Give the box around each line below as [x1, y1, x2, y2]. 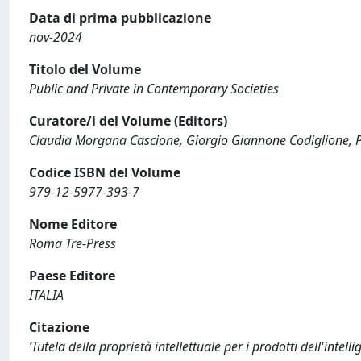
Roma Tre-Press [29, 234, 116, 252]
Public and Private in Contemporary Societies [29, 79, 279, 98]
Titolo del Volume [29, 60, 141, 78]
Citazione [29, 317, 89, 336]
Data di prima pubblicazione [29, 8, 211, 27]
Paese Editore [29, 266, 115, 284]
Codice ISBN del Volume [29, 163, 180, 181]
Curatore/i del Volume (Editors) [29, 111, 227, 130]
